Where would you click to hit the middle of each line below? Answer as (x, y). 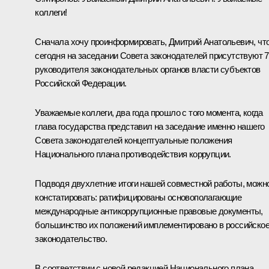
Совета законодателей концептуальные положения (134, 141)
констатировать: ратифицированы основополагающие (138, 198)
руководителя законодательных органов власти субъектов (148, 70)
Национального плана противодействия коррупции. (133, 154)
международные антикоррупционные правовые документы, (149, 211)
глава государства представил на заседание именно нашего (150, 127)
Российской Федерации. (81, 83)
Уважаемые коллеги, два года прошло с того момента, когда (149, 113)
